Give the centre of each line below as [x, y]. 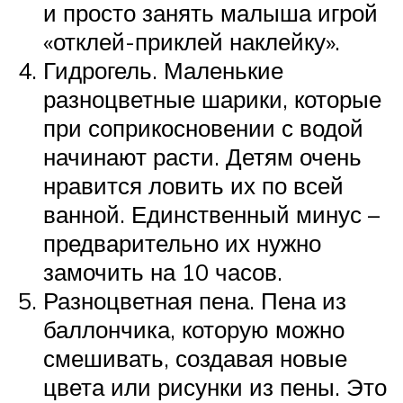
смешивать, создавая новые [195, 358]
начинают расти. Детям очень [202, 157]
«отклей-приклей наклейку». [192, 42]
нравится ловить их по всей [193, 186]
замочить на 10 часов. [163, 272]
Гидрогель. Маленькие [163, 71]
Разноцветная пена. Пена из [195, 301]
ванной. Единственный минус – [211, 215]
